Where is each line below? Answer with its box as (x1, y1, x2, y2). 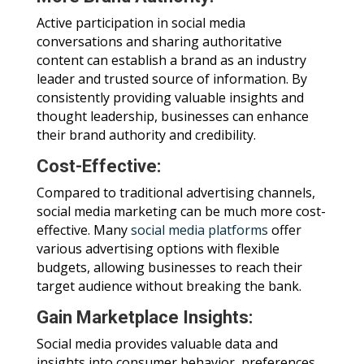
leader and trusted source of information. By (36, 70, 307, 89)
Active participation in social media (36, 14, 245, 32)
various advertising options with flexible (36, 240, 279, 258)
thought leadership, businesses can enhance (36, 107, 309, 126)
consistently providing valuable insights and (36, 89, 304, 107)
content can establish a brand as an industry (36, 51, 306, 70)
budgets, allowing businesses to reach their (36, 258, 302, 277)
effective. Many (36, 221, 131, 240)
